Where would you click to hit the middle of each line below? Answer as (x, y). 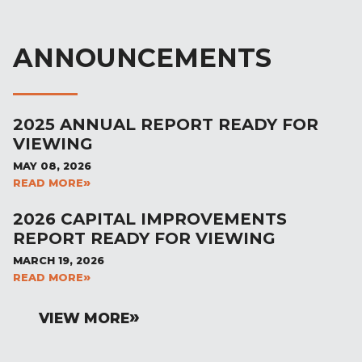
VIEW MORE (84, 318)
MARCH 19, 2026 (59, 260)
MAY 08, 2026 (52, 166)
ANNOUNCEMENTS (142, 57)
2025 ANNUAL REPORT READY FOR (166, 124)
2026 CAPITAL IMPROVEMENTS (150, 219)
